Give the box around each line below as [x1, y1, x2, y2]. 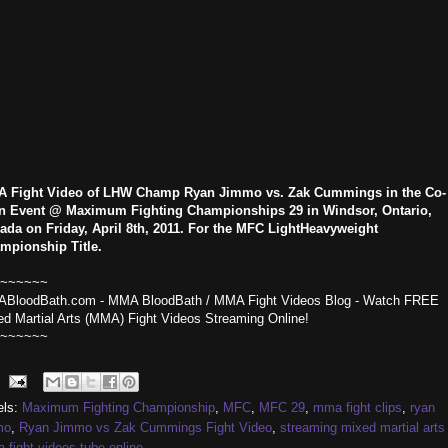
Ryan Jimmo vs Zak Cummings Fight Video [19, 420, 272, 435]
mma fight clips [313, 400, 402, 415]
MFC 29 [259, 400, 305, 415]
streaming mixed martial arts [280, 420, 445, 435]
